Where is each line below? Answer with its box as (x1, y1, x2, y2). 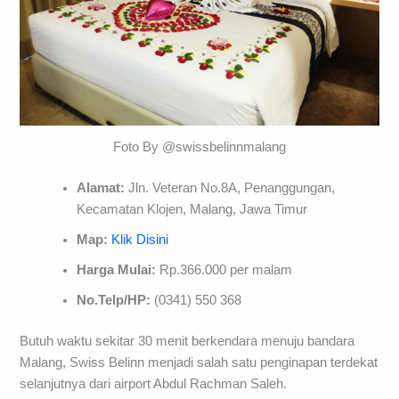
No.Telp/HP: (77, 292, 155, 307)
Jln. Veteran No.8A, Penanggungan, (125, 180, 336, 195)
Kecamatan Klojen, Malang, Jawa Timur (77, 201, 308, 216)
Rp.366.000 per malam (156, 262, 293, 277)
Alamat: (77, 180, 126, 195)
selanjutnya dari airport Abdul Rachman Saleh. (20, 376, 288, 391)
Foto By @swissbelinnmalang (113, 139, 286, 154)
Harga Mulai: (77, 262, 157, 277)
